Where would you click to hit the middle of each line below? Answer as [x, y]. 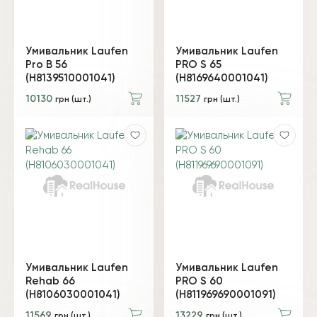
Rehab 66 [50, 281]
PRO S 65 [198, 64]
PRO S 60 [199, 281]
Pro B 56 [46, 64]
